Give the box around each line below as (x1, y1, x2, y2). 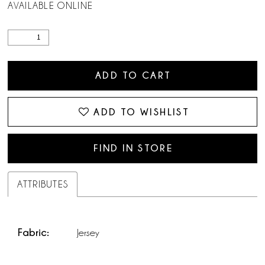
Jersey (77, 227, 100, 238)
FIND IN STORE (93, 143, 173, 154)
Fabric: (18, 226, 50, 238)
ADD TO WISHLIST (93, 106, 190, 117)
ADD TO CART (95, 70, 172, 81)
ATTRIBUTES (17, 179, 69, 190)
